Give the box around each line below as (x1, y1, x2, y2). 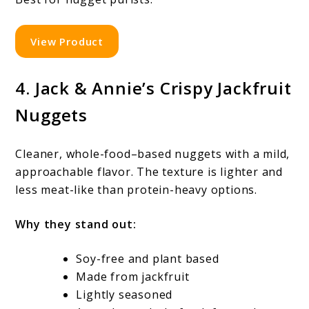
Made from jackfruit (76, 268, 190, 284)
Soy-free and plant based (76, 250, 219, 266)
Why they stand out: (15, 216, 137, 232)
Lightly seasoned (76, 286, 173, 302)
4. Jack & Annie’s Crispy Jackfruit (15, 76, 292, 99)
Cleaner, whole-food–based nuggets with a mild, (15, 146, 290, 161)
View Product (30, 34, 103, 48)
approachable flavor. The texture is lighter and (15, 163, 283, 179)
